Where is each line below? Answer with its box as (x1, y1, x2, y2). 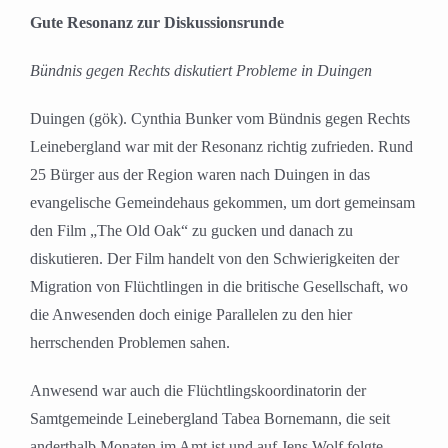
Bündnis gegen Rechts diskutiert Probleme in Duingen (30, 62, 372, 80)
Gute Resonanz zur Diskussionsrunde (30, 14, 284, 32)
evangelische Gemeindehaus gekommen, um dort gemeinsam (30, 194, 415, 212)
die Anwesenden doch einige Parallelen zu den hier (30, 306, 352, 324)
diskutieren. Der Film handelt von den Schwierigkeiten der (30, 250, 399, 268)
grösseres (33, 7, 91, 25)
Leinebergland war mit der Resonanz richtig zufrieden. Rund (30, 138, 413, 156)
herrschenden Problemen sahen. (30, 334, 230, 352)
